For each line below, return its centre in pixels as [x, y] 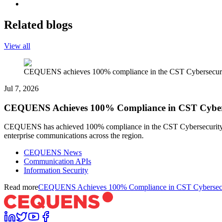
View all [17, 46]
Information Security [56, 170]
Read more [21, 187]
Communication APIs [57, 162]
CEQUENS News [53, 153]
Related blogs [38, 25]
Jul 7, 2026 [21, 88]
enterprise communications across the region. [74, 136]
